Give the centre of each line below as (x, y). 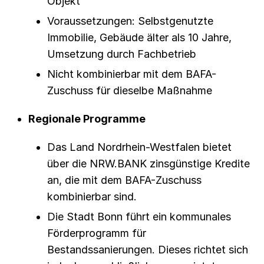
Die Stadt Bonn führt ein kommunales (139, 217)
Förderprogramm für (97, 233)
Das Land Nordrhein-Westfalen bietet (139, 147)
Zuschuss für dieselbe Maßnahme (130, 91)
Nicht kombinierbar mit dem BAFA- (132, 74)
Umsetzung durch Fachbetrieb (122, 54)
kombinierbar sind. (92, 197)
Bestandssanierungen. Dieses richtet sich (148, 250)
